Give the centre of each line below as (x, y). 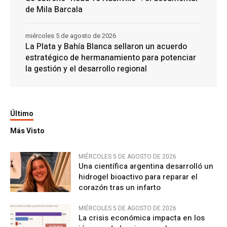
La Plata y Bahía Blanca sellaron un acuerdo (106, 46)
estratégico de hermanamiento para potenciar (111, 58)
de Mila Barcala (54, 9)
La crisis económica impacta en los (142, 218)
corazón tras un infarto (120, 187)
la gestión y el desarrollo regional (86, 69)
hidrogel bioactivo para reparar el (138, 177)
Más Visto (27, 131)
